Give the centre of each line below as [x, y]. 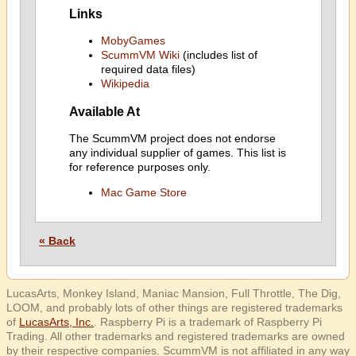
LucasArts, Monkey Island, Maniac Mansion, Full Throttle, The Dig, [174, 293]
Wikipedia [125, 84]
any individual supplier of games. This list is [177, 153]
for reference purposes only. [139, 167]
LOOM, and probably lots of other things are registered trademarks [174, 308]
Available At [104, 111]
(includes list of [218, 55]
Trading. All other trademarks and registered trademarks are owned [176, 336]
